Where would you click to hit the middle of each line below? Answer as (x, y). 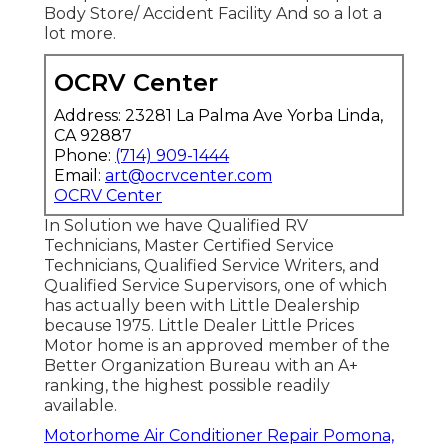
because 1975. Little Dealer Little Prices (199, 325)
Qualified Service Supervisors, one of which (215, 285)
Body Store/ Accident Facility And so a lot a (213, 13)
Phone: (84, 155)
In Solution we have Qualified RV (176, 225)
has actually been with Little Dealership (202, 305)
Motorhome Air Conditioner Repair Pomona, (219, 435)
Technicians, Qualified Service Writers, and (212, 265)
